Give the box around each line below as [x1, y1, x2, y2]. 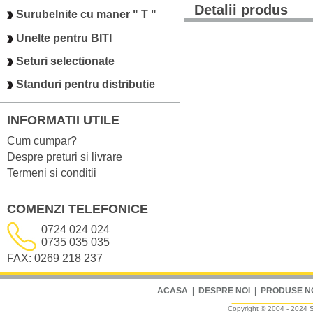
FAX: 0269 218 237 [7, 252, 103, 264]
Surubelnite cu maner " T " [16, 8, 156, 21]
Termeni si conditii [7, 166, 96, 179]
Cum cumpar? [7, 134, 77, 147]
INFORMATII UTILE [7, 112, 119, 127]
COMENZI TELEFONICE [7, 201, 148, 216]
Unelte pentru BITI [16, 32, 112, 45]
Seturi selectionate [16, 55, 115, 68]
